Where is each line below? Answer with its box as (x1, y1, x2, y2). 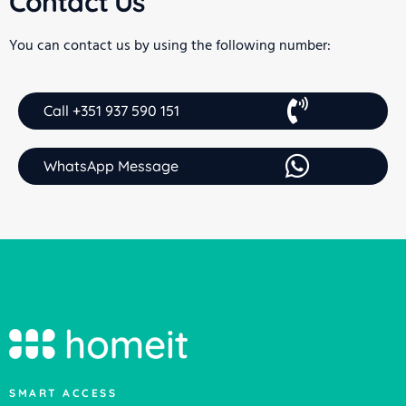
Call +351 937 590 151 (43, 101, 179, 120)
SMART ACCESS (9, 386, 117, 401)
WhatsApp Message (43, 156, 179, 175)
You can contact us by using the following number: (9, 34, 331, 55)
